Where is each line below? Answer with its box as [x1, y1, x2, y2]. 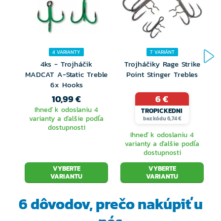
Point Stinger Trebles [126, 69, 198, 80]
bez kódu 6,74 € [143, 114, 181, 123]
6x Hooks [50, 79, 83, 91]
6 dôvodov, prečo [18, 193, 135, 216]
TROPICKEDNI [141, 106, 183, 116]
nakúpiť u [134, 193, 203, 216]
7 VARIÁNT [149, 48, 175, 56]
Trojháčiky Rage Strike [124, 58, 200, 70]
